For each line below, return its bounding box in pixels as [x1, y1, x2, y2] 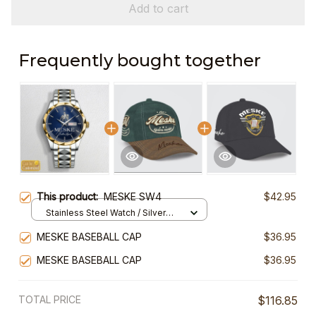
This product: [37, 190, 104, 203]
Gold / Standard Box [46, 220, 128, 231]
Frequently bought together [18, 50, 261, 71]
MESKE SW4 [104, 190, 162, 203]
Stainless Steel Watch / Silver [46, 207, 166, 218]
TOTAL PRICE [18, 293, 81, 306]
